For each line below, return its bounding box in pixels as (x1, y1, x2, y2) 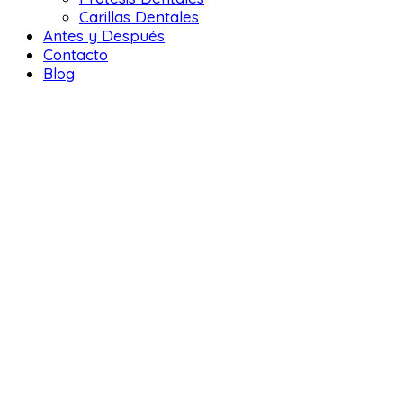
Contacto (43, 45, 108, 65)
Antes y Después (43, 26, 165, 46)
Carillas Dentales (79, 7, 199, 27)
